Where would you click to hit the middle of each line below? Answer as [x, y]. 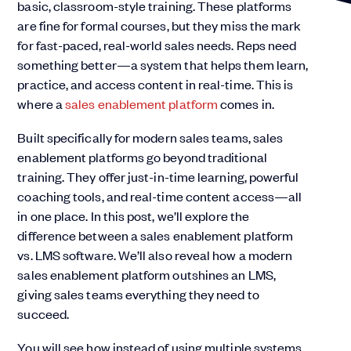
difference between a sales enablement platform [156, 235]
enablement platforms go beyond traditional [142, 157]
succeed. [43, 313]
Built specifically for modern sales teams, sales [150, 137]
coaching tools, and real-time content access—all [160, 196]
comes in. [246, 103]
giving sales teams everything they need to [138, 294]
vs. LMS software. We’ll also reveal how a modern [155, 255]
